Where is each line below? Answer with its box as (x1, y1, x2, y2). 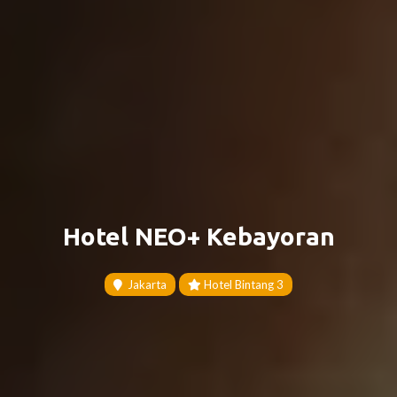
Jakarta (122, 277, 167, 292)
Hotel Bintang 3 (201, 277, 284, 292)
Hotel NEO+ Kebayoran (62, 222, 335, 250)
